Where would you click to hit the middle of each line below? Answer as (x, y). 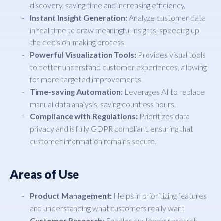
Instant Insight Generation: (78, 17)
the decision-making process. (78, 42)
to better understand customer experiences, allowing (118, 67)
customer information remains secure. (93, 141)
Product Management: (71, 195)
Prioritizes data (164, 116)
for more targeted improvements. (86, 79)
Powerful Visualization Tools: (83, 54)
